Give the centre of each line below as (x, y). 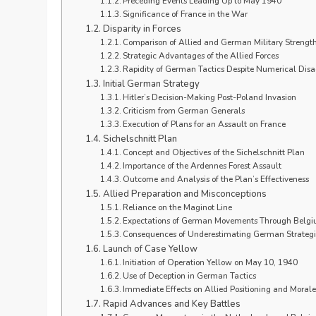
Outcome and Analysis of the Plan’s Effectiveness (215, 179)
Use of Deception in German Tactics (189, 275)
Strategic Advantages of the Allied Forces (200, 55)
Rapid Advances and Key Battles (171, 304)
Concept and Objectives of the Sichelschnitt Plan (213, 152)
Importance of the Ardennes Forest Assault (202, 165)
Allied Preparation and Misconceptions (184, 194)
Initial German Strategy (151, 84)
